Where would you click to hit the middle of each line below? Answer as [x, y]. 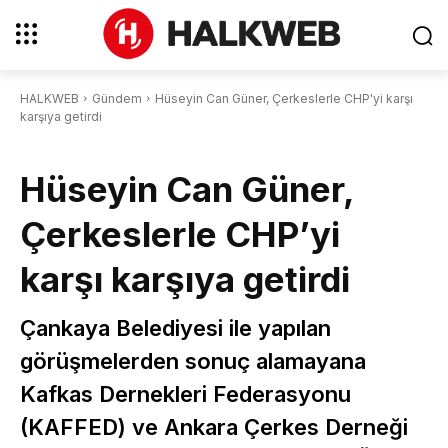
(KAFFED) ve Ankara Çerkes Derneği [214, 426]
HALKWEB [49, 98]
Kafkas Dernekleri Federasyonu [185, 393]
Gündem [117, 98]
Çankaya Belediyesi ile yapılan [175, 327]
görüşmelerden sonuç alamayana [193, 360]
